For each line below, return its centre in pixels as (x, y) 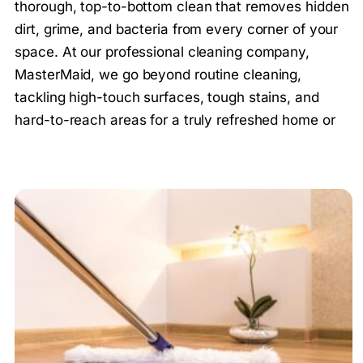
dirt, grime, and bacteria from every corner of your (177, 29)
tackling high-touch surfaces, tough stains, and (167, 97)
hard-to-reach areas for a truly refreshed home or (175, 120)
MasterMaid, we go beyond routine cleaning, (158, 74)
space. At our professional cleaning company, (162, 51)
